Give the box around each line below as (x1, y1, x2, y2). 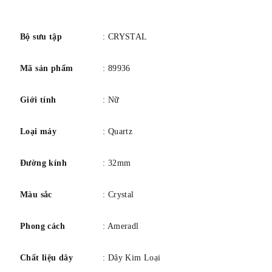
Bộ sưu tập (20, 32, 62, 42)
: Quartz (103, 127, 133, 137)
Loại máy (20, 127, 57, 137)
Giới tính (20, 95, 56, 105)
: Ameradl (103, 222, 139, 231)
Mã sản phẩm (20, 64, 73, 73)
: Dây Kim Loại (103, 253, 161, 263)
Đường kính (20, 158, 67, 168)
